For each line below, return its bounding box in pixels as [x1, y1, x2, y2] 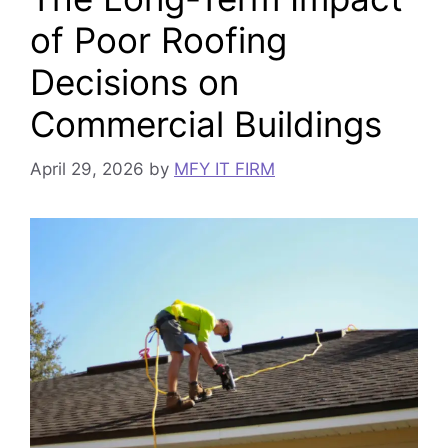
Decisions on [30, 61, 239, 103]
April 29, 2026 [30, 158, 144, 179]
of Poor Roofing [30, 19, 287, 61]
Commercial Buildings [30, 103, 382, 145]
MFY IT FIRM [174, 158, 275, 179]
